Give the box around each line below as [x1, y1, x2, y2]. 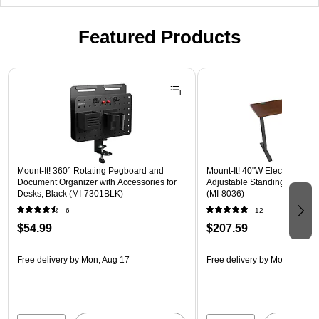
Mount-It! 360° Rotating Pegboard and [17, 166, 164, 177]
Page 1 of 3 [6, 66, 58, 78]
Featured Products [78, 26, 241, 48]
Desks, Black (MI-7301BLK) [17, 189, 123, 199]
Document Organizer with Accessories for [17, 177, 177, 188]
